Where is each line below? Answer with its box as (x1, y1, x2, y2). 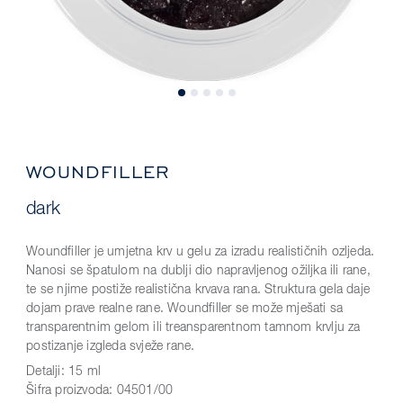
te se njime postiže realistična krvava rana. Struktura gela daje (26, 283, 370, 296)
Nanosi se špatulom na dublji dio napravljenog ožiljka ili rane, (26, 264, 371, 277)
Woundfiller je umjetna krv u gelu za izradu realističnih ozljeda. (26, 246, 375, 258)
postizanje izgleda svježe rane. (26, 340, 195, 353)
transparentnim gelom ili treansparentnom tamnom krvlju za (26, 321, 361, 334)
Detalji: (26, 365, 68, 378)
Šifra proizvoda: (26, 384, 117, 397)
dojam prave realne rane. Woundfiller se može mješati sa (26, 302, 344, 315)
